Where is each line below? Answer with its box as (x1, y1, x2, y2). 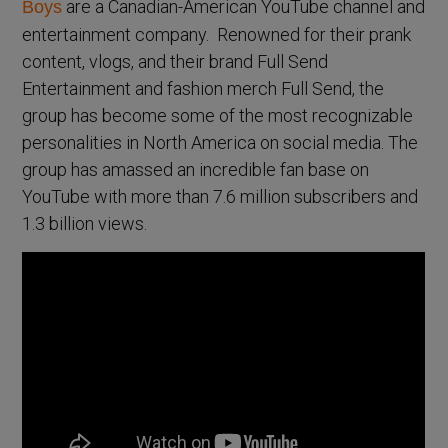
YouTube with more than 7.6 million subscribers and (22, 185, 419, 207)
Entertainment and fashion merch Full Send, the (22, 77, 385, 99)
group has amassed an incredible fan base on (22, 158, 370, 180)
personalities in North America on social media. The (22, 131, 419, 153)
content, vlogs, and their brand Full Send (22, 50, 329, 72)
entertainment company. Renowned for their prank (22, 23, 412, 45)
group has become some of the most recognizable (22, 104, 414, 126)
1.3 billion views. (22, 212, 148, 234)
